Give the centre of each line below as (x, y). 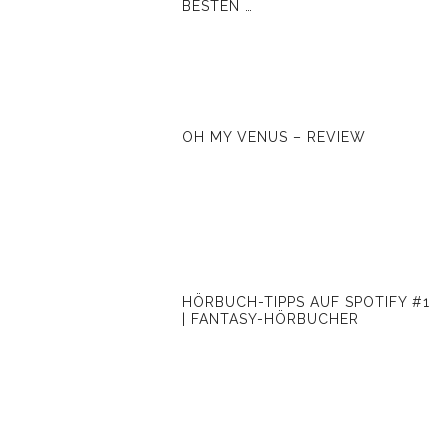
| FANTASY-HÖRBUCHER (271, 319)
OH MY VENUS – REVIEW (274, 137)
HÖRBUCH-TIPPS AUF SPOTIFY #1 (306, 302)
